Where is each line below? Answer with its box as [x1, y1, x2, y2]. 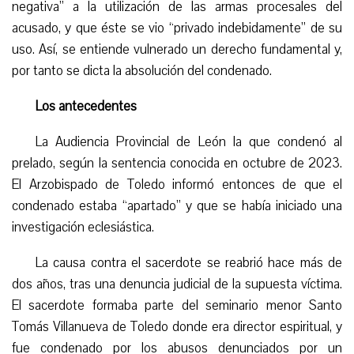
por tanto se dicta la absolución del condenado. [12, 61, 272, 80]
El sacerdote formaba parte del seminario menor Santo [12, 296, 342, 314]
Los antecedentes [36, 96, 137, 115]
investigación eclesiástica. [12, 217, 154, 236]
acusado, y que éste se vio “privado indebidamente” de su [12, 18, 342, 37]
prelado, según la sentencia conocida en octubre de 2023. [12, 153, 342, 172]
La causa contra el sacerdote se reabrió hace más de [36, 253, 342, 272]
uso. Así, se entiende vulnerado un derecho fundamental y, [12, 40, 342, 58]
